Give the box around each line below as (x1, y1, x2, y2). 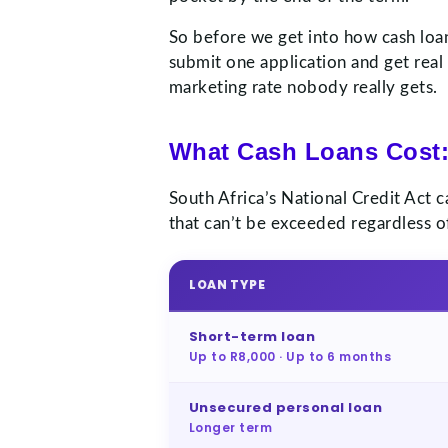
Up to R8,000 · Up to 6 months (188, 347, 392, 365)
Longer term (188, 418, 273, 436)
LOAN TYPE (188, 275, 266, 293)
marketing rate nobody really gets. (168, 78, 438, 96)
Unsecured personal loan (188, 397, 383, 417)
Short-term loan (188, 326, 316, 346)
